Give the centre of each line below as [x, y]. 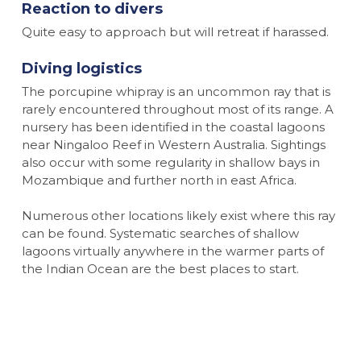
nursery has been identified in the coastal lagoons [173, 127]
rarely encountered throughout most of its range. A [177, 109]
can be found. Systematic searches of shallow [160, 234]
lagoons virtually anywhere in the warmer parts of [172, 251]
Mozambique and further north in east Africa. [159, 180]
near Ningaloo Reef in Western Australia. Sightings [173, 144]
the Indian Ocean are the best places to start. [160, 269]
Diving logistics [81, 68]
